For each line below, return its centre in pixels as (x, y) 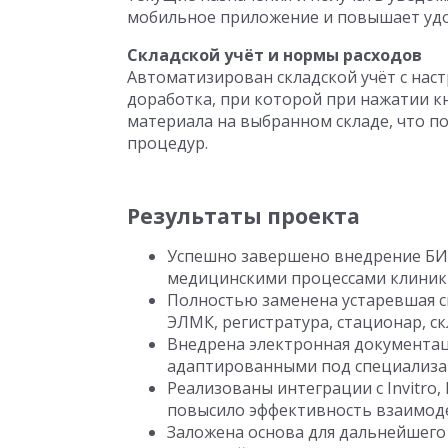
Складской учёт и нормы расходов (274, 55)
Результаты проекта (243, 216)
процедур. (167, 143)
